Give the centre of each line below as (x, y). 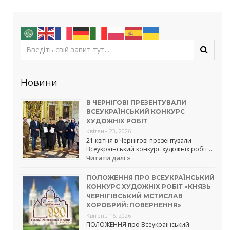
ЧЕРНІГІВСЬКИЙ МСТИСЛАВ (135, 196)
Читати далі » (108, 158)
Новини (39, 82)
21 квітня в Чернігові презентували (139, 140)
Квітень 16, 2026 (109, 215)
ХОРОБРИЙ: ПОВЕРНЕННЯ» (134, 205)
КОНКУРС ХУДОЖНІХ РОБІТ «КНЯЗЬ (149, 186)
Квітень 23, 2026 (109, 131)
